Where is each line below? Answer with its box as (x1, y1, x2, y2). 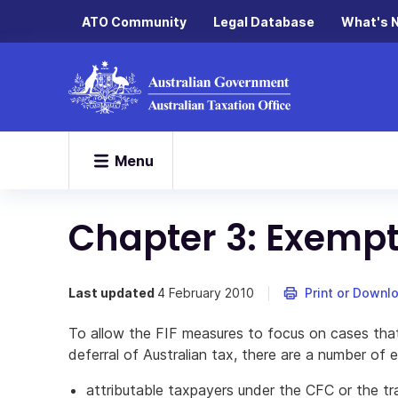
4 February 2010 (157, 285, 254, 300)
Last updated (68, 285, 157, 300)
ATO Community (82, 13, 187, 29)
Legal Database (213, 13, 314, 29)
